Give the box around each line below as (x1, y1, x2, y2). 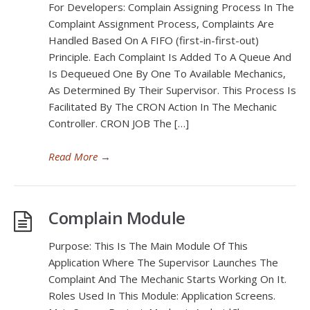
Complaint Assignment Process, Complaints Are (48, 17, 274, 30)
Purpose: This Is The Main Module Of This (48, 239, 248, 253)
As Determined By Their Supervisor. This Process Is (48, 83, 296, 97)
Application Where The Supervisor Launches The (48, 255, 278, 269)
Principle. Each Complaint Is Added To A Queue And (48, 50, 291, 64)
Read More (48, 149, 98, 163)
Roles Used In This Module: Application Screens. (48, 289, 275, 302)
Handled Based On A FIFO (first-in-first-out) (48, 33, 259, 47)
